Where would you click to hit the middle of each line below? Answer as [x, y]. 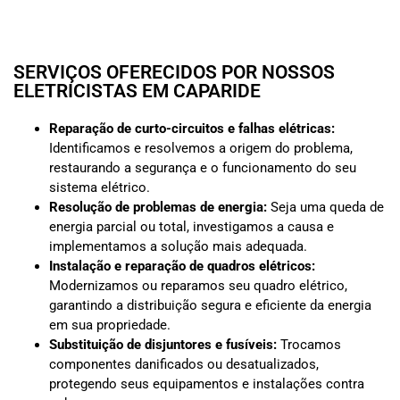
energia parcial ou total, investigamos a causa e [192, 227]
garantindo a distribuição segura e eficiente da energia [210, 306]
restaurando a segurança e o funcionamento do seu [203, 168]
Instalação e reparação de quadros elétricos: [182, 267]
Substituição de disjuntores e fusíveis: [163, 345]
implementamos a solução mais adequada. [178, 247]
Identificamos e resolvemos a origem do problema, [201, 149]
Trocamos [309, 345]
